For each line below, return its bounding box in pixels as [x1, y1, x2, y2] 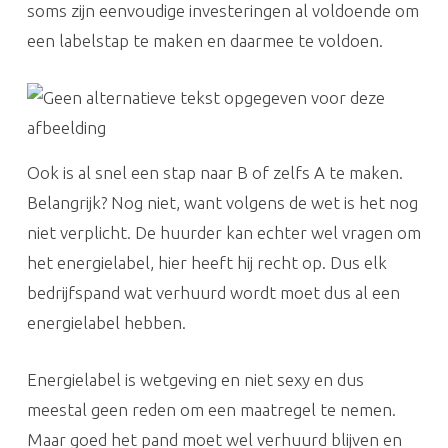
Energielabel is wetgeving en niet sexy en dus [26, 369, 364, 389]
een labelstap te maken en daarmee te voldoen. [26, 30, 383, 50]
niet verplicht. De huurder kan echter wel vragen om [26, 222, 421, 242]
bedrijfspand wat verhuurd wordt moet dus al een [26, 282, 400, 302]
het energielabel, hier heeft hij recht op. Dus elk [26, 252, 387, 272]
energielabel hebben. [26, 312, 186, 332]
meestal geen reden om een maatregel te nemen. [26, 399, 396, 419]
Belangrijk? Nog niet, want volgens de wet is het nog [26, 192, 418, 212]
